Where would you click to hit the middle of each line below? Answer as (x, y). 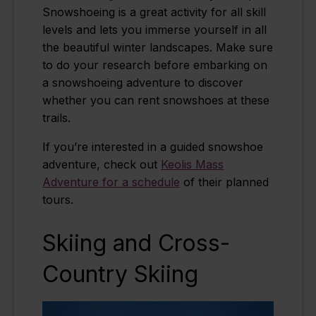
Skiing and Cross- (136, 243)
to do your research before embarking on (155, 65)
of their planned (224, 182)
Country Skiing (120, 274)
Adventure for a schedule (111, 182)
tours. (60, 200)
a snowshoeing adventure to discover (143, 83)
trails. (56, 118)
